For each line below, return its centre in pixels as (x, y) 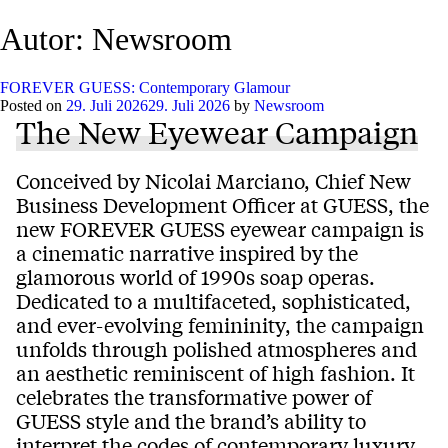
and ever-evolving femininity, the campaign (220, 324)
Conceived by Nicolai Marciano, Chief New (213, 180)
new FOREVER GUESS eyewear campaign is (220, 228)
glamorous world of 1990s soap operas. (195, 276)
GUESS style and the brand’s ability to (191, 420)
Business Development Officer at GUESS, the (222, 204)
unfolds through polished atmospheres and (216, 348)
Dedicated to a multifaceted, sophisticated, (213, 300)
